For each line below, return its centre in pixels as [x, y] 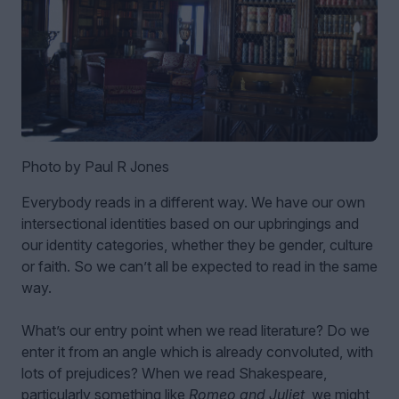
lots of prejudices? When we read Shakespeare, [174, 373]
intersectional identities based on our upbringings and [190, 223]
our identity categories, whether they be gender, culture [197, 244]
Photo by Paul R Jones [95, 166]
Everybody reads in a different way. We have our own [193, 202]
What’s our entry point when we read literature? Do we [195, 330]
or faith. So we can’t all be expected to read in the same [199, 266]
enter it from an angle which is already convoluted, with [197, 351]
